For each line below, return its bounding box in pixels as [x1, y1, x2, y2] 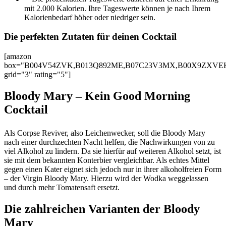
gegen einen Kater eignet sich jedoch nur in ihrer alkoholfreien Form [4, 164, 221, 174]
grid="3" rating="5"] [4, 70, 71, 79]
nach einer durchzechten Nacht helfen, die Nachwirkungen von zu [4, 137, 215, 146]
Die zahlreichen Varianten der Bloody [4, 202, 200, 215]
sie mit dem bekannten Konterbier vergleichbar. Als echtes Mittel [4, 155, 209, 164]
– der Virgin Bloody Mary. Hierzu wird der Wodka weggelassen [4, 174, 208, 183]
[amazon [4, 52, 31, 61]
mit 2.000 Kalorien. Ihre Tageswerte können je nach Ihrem [24, 4, 210, 13]
